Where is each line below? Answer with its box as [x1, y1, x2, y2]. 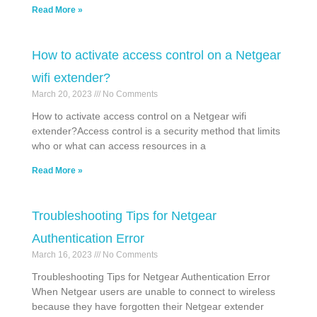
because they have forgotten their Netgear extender [32, 301, 264, 313]
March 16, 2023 [32, 250, 94, 260]
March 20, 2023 [32, 89, 94, 100]
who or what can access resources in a [32, 140, 206, 152]
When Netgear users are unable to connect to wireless [32, 286, 275, 298]
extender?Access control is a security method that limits [32, 125, 280, 137]
